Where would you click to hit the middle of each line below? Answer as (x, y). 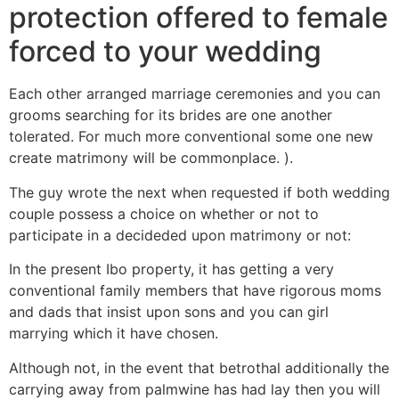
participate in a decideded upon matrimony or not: (180, 235)
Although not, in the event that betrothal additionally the (199, 367)
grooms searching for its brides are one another (171, 115)
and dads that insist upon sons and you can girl (169, 312)
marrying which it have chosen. (114, 334)
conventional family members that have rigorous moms (195, 291)
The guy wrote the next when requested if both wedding (199, 192)
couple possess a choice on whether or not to (164, 213)
